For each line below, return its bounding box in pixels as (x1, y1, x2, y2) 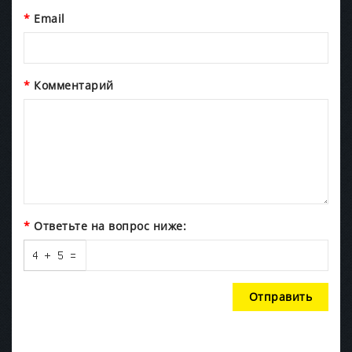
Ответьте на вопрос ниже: (34, 218, 186, 233)
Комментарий (34, 77, 114, 93)
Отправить (248, 288, 312, 304)
